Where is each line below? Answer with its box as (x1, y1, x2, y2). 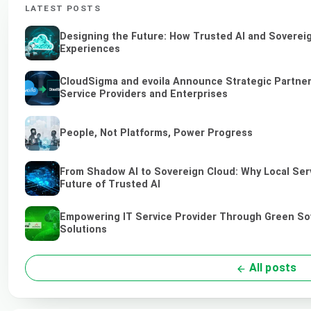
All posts (246, 261, 297, 275)
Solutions (60, 224, 107, 236)
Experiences (60, 42, 120, 55)
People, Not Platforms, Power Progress (60, 127, 253, 140)
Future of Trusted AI (60, 178, 160, 191)
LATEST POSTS (25, 3, 101, 14)
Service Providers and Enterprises (60, 87, 228, 100)
